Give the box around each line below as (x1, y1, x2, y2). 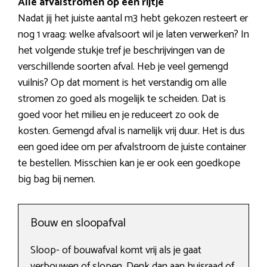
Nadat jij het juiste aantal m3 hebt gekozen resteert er (18, 10, 248, 28)
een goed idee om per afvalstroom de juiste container (18, 138, 246, 157)
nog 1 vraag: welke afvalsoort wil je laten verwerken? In (18, 26, 249, 44)
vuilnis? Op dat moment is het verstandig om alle (18, 74, 226, 92)
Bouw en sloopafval (30, 213, 126, 234)
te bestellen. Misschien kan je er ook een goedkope (18, 154, 240, 173)
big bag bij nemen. (18, 170, 95, 189)
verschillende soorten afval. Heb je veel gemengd (18, 58, 228, 76)
